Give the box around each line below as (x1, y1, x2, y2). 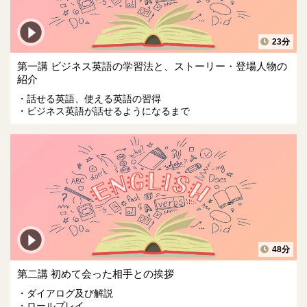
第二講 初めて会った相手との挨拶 (17, 267, 174, 280)
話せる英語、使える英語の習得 (27, 93, 161, 105)
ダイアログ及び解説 (27, 287, 113, 299)
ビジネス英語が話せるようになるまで (27, 106, 190, 117)
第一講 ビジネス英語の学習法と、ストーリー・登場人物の (17, 60, 287, 73)
